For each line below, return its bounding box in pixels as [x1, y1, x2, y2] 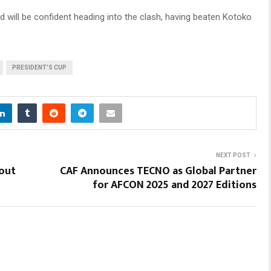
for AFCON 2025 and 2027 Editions [93, 175, 256, 194]
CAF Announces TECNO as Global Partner [60, 162, 256, 180]
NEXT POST [216, 151, 250, 158]
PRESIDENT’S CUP [12, 64, 67, 71]
